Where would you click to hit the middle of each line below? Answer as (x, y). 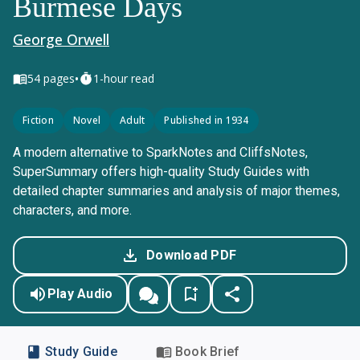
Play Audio (80, 294)
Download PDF (191, 255)
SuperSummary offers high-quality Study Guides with (161, 172)
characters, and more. (72, 210)
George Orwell (61, 39)
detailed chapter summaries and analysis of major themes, (176, 191)
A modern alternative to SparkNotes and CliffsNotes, (160, 152)
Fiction (38, 120)
